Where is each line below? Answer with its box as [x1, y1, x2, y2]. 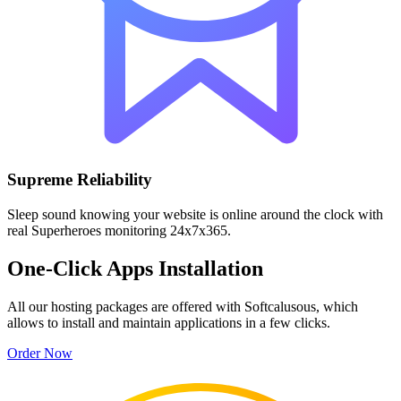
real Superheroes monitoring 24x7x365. [7, 222, 231, 238]
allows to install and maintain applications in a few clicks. [7, 314, 330, 330]
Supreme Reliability [7, 170, 152, 190]
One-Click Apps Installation [7, 256, 263, 280]
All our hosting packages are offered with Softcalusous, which [7, 298, 358, 314]
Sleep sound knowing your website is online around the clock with [7, 206, 383, 222]
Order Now [7, 345, 73, 361]
